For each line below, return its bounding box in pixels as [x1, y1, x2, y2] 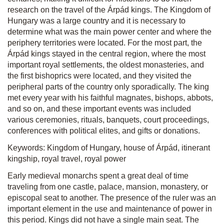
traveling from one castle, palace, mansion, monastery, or [7, 182, 208, 191]
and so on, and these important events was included [7, 104, 191, 113]
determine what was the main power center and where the [7, 27, 211, 36]
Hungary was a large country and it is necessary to [7, 16, 185, 25]
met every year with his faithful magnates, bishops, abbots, [7, 93, 213, 102]
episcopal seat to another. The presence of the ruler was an [7, 193, 216, 202]
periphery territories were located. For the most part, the [7, 38, 202, 47]
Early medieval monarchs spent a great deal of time [7, 171, 188, 180]
